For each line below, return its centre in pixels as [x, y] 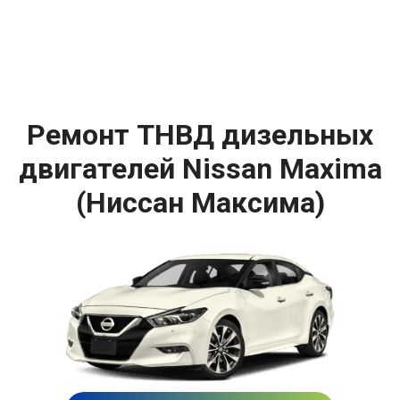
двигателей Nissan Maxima [200, 169]
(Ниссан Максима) [200, 203]
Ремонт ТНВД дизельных [200, 135]
